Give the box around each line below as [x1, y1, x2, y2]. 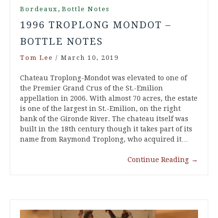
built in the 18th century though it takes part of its [20, 125, 192, 133]
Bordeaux [20, 5, 58, 13]
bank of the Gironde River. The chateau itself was [20, 114, 188, 123]
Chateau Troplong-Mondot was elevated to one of [20, 73, 187, 82]
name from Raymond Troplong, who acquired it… [20, 135, 188, 143]
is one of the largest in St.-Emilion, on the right [20, 104, 181, 112]
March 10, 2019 [61, 54, 119, 61]
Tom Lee [20, 54, 53, 61]
